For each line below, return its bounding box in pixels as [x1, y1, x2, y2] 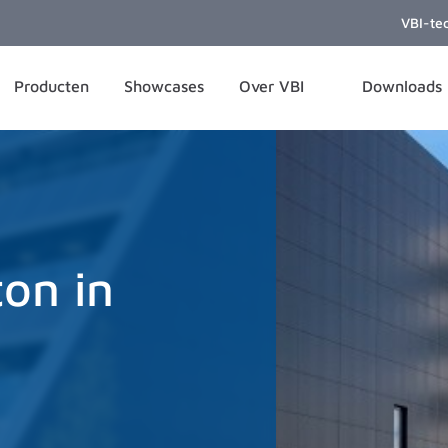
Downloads [361, 77, 442, 95]
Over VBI [239, 77, 310, 95]
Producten [13, 77, 89, 95]
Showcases [124, 77, 205, 95]
